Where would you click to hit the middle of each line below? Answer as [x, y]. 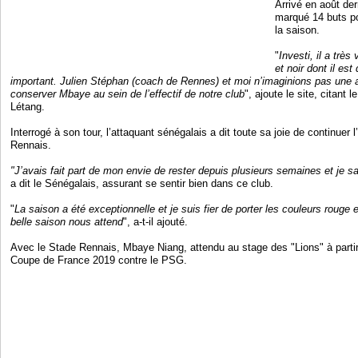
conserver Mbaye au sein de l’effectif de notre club [128, 94]
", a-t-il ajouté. [157, 222]
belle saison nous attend [67, 222]
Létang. [30, 107]
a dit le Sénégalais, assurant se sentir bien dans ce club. [144, 184]
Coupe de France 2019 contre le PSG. [101, 261]
